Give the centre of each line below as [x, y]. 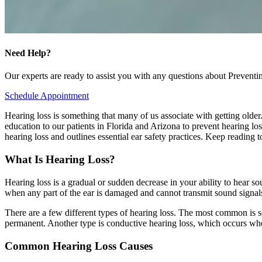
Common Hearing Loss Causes [79, 246]
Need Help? [28, 53]
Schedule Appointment [47, 96]
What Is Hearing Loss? [60, 160]
